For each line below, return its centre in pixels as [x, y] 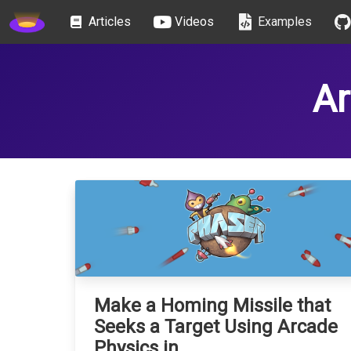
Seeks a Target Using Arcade [216, 326]
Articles [109, 22]
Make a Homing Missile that [212, 305]
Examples [284, 22]
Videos [194, 22]
